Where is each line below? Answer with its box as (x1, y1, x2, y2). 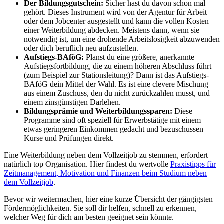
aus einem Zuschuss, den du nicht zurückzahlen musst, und (24, 89, 210, 98)
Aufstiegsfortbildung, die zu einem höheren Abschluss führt (24, 62, 211, 71)
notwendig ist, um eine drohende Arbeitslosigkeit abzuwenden (24, 35, 220, 44)
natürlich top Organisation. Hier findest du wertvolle (4, 160, 170, 169)
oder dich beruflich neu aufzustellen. (24, 44, 138, 53)
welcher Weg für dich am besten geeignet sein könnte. (4, 213, 174, 222)
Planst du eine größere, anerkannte (84, 53, 194, 62)
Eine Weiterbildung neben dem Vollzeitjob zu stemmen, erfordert (4, 151, 208, 160)
